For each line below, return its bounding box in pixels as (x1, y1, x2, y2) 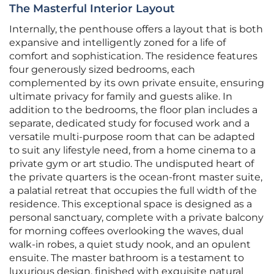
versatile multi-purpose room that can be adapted (9, 131, 255, 143)
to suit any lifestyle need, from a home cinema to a (9, 144, 256, 157)
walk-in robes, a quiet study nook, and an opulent (9, 239, 251, 251)
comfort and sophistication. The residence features (9, 50, 257, 62)
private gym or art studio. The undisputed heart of (9, 158, 254, 170)
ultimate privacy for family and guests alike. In (9, 91, 232, 103)
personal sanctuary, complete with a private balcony (9, 212, 264, 224)
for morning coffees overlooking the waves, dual (9, 225, 243, 237)
